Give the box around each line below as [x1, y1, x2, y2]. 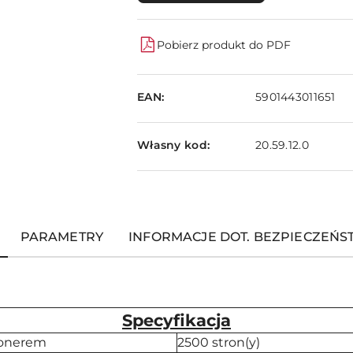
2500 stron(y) [176, 335, 260, 350]
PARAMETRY [20, 229, 104, 244]
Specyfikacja [122, 310, 231, 330]
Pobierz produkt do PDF [157, 37, 291, 52]
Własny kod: [137, 137, 210, 152]
